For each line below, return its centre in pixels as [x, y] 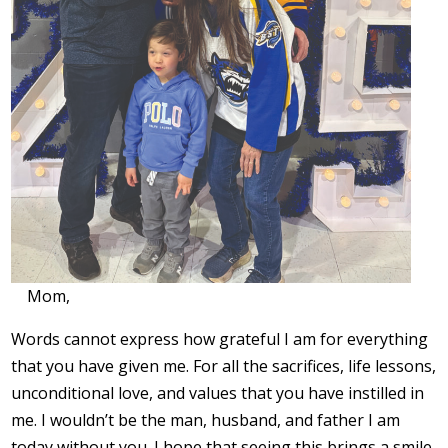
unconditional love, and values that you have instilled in [218, 392]
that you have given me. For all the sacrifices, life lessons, [224, 365]
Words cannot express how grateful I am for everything [220, 338]
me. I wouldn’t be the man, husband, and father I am [206, 419]
